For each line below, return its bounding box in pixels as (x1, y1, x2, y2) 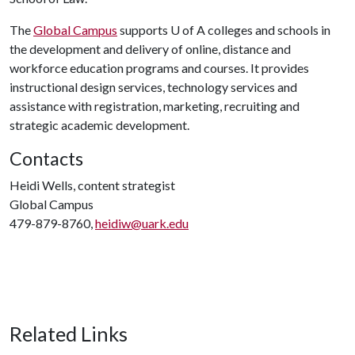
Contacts (10, 147, 83, 170)
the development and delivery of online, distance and (10, 41, 291, 56)
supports (117, 22, 170, 37)
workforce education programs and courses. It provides (10, 60, 309, 75)
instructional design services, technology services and (10, 79, 297, 94)
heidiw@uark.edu (95, 216, 189, 231)
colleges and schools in (205, 22, 330, 37)
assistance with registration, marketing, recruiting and (10, 98, 300, 113)
